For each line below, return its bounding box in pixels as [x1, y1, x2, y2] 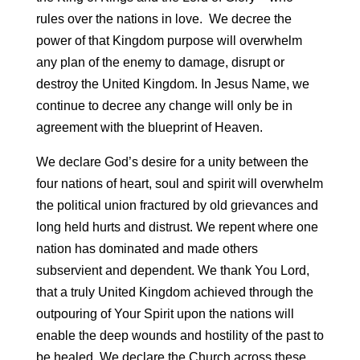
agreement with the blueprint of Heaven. [35, 121, 263, 134]
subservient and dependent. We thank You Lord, [35, 264, 309, 277]
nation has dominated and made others [35, 242, 258, 256]
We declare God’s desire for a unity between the [35, 155, 309, 169]
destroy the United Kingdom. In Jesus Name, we [35, 77, 309, 91]
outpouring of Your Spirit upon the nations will [35, 307, 294, 321]
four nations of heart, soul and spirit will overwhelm [35, 177, 323, 190]
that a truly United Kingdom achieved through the [35, 285, 313, 299]
